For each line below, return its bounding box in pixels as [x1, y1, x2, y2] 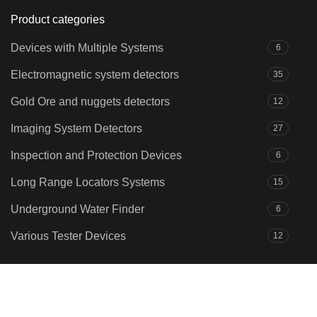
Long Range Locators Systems [11, 176, 165, 189]
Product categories [11, 13, 105, 26]
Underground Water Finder [11, 203, 144, 216]
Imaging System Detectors [11, 122, 142, 135]
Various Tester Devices [11, 230, 126, 243]
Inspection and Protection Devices [11, 149, 182, 162]
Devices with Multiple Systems [11, 42, 163, 54]
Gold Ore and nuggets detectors [11, 96, 170, 108]
